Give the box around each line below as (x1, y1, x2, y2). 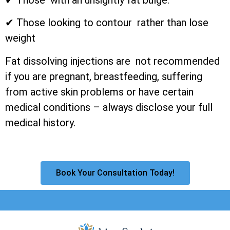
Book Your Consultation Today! (55, 168, 175, 178)
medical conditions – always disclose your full (5, 101, 213, 113)
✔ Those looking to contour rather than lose (5, 16, 208, 29)
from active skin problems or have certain (5, 85, 194, 98)
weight (5, 32, 35, 45)
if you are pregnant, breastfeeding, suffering (5, 70, 202, 83)
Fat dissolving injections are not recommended (5, 54, 220, 67)
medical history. (5, 116, 75, 129)
